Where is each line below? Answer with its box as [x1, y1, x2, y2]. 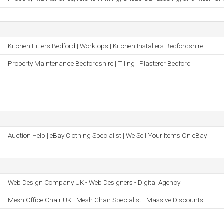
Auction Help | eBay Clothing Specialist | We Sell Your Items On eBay [8, 131, 207, 139]
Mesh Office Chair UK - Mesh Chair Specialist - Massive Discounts [8, 196, 203, 204]
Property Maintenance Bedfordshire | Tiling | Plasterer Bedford [8, 59, 191, 67]
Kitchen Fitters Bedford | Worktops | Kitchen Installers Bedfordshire [8, 42, 203, 50]
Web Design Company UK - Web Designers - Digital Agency [8, 178, 180, 186]
